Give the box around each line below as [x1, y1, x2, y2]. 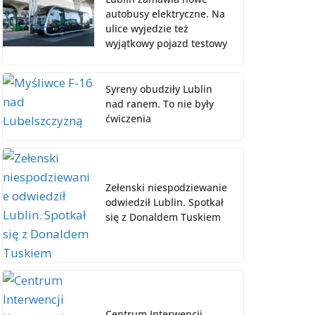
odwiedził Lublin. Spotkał [105, 195, 224, 210]
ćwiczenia [105, 111, 151, 125]
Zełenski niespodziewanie [105, 181, 227, 195]
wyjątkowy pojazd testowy [105, 36, 227, 50]
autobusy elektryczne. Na [105, 6, 225, 20]
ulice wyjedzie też [105, 21, 188, 35]
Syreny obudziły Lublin [105, 82, 212, 96]
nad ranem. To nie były [105, 96, 214, 110]
